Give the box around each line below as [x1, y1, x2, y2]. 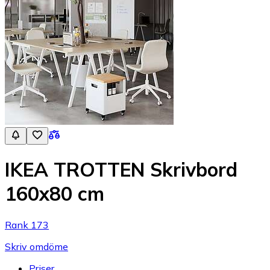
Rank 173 [5, 218, 49, 231]
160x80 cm [5, 181, 104, 206]
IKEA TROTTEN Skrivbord [5, 157, 237, 182]
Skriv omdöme [5, 240, 68, 253]
